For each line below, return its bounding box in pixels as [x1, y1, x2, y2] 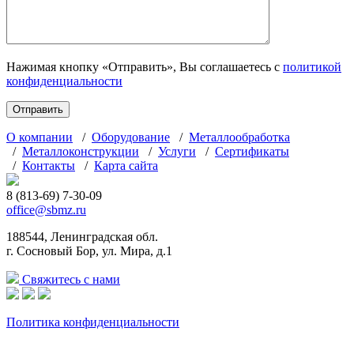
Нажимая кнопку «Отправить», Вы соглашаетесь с [6, 60, 283, 74]
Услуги [158, 145, 196, 159]
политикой [283, 60, 341, 74]
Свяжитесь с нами [19, 273, 120, 287]
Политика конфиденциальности [6, 315, 179, 330]
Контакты [22, 159, 75, 173]
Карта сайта [94, 159, 158, 173]
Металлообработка [189, 130, 290, 145]
